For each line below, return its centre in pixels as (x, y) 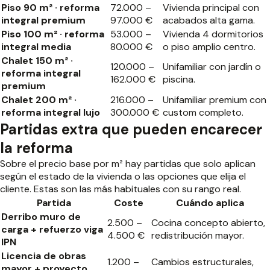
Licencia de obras (44, 256)
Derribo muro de (41, 217)
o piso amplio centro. (209, 47)
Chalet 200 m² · (39, 100)
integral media (36, 47)
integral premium (43, 20)
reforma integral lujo (51, 112)
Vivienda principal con (211, 8)
